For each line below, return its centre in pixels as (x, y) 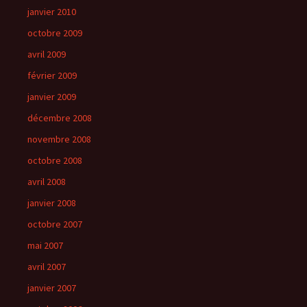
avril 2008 (47, 182)
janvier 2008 (52, 203)
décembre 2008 (60, 118)
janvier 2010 (52, 12)
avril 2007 (47, 267)
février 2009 (52, 75)
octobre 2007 (55, 224)
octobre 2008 (55, 160)
